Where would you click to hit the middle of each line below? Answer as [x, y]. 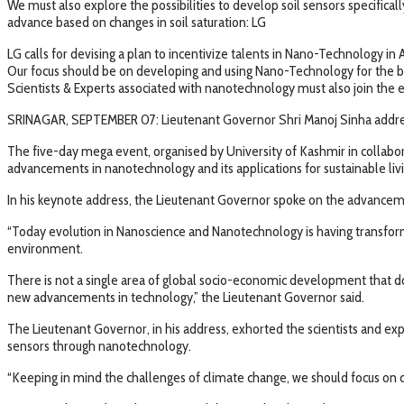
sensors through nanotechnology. [99, 345]
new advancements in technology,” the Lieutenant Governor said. [186, 297]
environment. [45, 248]
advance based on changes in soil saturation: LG [137, 22]
